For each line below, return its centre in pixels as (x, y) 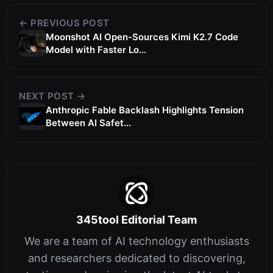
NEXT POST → (52, 96)
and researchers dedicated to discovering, (136, 258)
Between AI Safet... (88, 122)
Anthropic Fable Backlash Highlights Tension (145, 110)
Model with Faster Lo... (96, 49)
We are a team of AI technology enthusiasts (136, 241)
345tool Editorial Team (136, 219)
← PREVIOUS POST (64, 23)
